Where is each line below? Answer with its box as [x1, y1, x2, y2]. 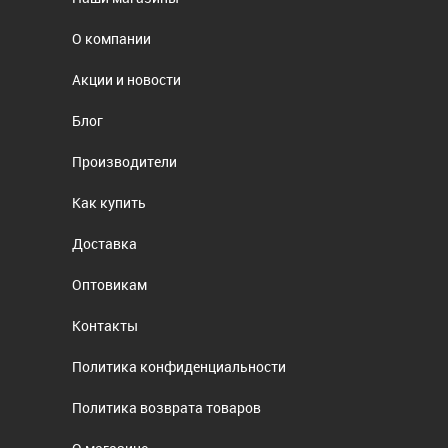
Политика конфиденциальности [72, 356, 287, 376]
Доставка [72, 233, 138, 253]
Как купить [72, 192, 147, 212]
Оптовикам [72, 274, 148, 294]
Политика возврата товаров [72, 397, 262, 417]
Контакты [72, 315, 139, 335]
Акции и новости [72, 69, 182, 89]
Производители [72, 151, 178, 171]
